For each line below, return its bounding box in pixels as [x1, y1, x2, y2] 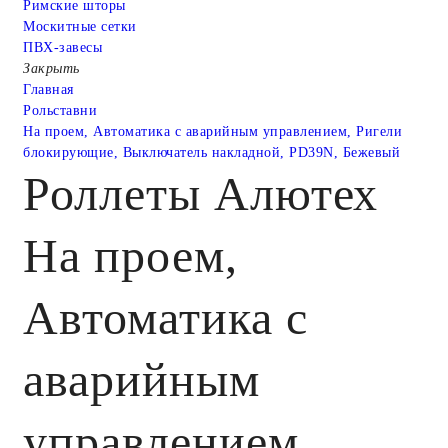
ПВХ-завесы [23, 39, 102, 55]
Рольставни [23, 102, 97, 118]
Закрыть [23, 60, 80, 76]
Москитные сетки [23, 18, 137, 34]
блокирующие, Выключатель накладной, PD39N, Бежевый [23, 144, 400, 160]
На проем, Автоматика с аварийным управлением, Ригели [23, 123, 402, 139]
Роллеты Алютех [23, 166, 379, 220]
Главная [23, 81, 74, 97]
